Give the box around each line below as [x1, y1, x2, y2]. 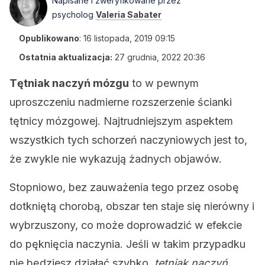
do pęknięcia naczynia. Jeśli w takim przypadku [9, 238, 245, 250]
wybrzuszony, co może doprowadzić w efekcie [9, 219, 242, 231]
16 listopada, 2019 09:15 [83, 33, 175, 43]
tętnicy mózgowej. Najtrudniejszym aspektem [9, 115, 233, 127]
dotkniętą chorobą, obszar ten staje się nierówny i [9, 200, 254, 212]
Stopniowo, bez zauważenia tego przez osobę [9, 181, 239, 193]
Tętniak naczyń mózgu [9, 77, 129, 89]
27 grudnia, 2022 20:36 [115, 52, 205, 62]
